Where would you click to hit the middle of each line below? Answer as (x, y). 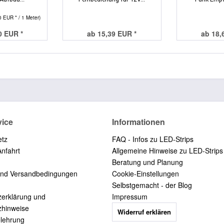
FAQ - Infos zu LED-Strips (153, 139)
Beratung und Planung (147, 162)
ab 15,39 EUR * (112, 33)
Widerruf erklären (144, 211)
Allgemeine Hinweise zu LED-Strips (167, 150)
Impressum (130, 196)
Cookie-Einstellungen (145, 173)
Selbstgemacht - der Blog (152, 185)
